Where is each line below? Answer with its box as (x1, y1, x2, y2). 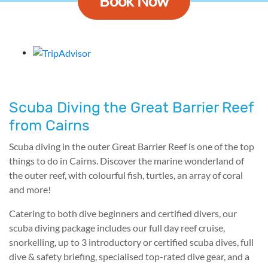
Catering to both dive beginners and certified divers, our (9, 207, 237, 219)
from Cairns (9, 116, 90, 134)
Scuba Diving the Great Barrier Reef (9, 98, 254, 116)
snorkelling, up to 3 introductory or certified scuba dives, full (9, 236, 254, 248)
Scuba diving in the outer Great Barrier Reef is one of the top (9, 140, 254, 152)
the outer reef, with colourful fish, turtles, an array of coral (9, 169, 243, 181)
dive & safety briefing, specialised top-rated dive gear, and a (9, 250, 249, 262)
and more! (9, 183, 51, 195)
